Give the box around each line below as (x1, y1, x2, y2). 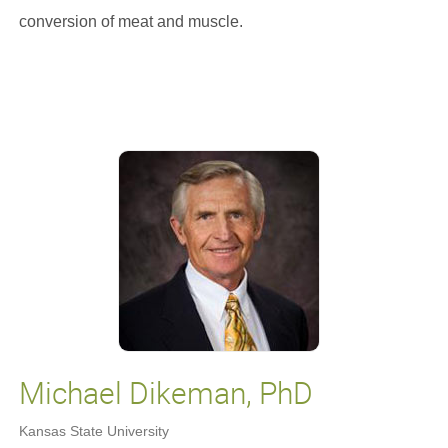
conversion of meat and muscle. (18, 13, 247, 30)
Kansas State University (18, 423, 169, 439)
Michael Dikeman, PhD (18, 372, 313, 413)
